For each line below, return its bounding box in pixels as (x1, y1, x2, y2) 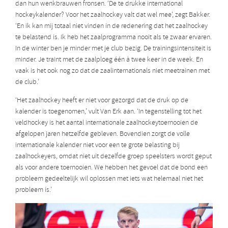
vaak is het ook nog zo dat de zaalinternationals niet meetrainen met (15, 66, 210, 76)
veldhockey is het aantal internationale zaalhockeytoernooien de (15, 118, 198, 128)
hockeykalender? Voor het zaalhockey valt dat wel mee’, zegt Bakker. (15, 10, 210, 20)
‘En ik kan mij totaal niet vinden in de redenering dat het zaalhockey (15, 21, 208, 31)
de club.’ (15, 77, 39, 87)
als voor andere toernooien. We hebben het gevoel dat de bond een (15, 162, 208, 173)
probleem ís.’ (15, 185, 52, 195)
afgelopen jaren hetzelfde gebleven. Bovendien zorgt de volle (15, 129, 190, 139)
